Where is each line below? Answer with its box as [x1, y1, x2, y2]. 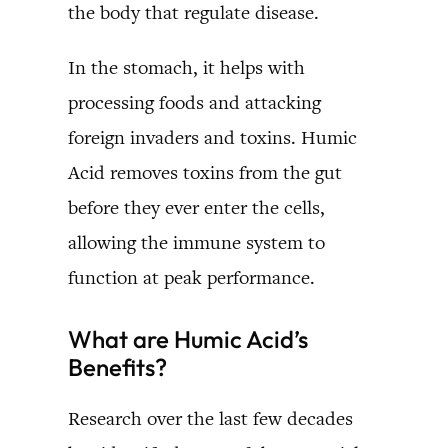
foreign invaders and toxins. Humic [68, 124, 357, 150]
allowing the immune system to [68, 229, 325, 255]
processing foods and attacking [68, 89, 321, 115]
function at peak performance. [68, 264, 315, 290]
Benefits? [68, 351, 167, 382]
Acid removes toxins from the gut [68, 159, 342, 185]
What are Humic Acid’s [68, 323, 308, 354]
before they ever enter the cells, [68, 194, 325, 220]
